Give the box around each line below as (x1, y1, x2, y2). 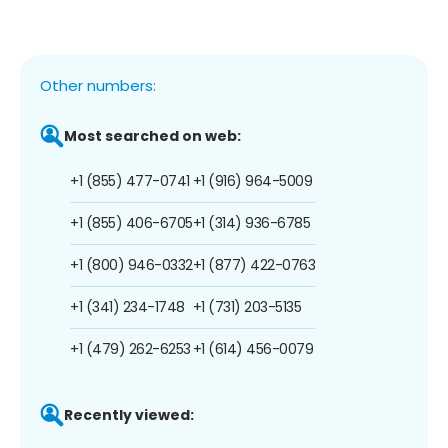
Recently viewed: (64, 404, 194, 425)
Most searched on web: (64, 125, 241, 146)
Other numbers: (40, 74, 156, 96)
